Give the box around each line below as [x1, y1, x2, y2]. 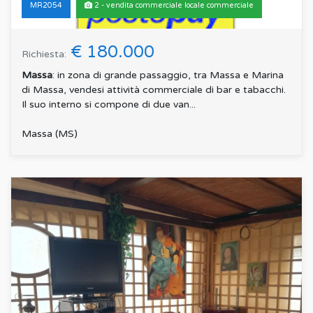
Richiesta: [22, 48, 66, 60]
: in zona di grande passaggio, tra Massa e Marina [52, 68, 284, 81]
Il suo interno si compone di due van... [22, 98, 196, 110]
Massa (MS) [22, 127, 78, 140]
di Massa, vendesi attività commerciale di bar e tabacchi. [22, 83, 286, 96]
